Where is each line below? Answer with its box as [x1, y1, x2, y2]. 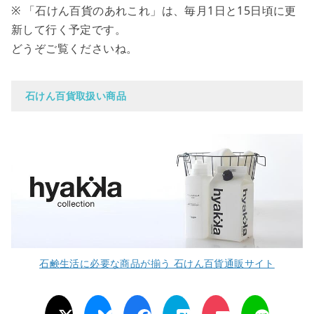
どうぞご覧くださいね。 [11, 40, 138, 56]
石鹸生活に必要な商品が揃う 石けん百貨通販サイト [39, 257, 275, 271]
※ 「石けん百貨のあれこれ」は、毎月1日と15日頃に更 [11, 2, 296, 18]
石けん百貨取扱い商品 [25, 88, 126, 102]
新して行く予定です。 [11, 21, 126, 37]
